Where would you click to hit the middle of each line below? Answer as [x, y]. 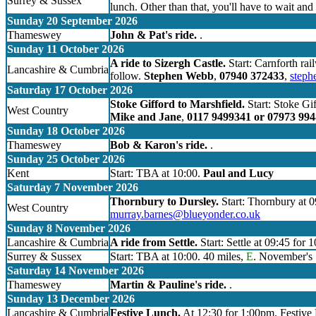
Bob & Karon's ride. [159, 145]
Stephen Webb [179, 76]
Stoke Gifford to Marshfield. [177, 104]
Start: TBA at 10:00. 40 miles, [178, 257]
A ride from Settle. [154, 243]
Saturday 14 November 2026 [75, 271]
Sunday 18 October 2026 [66, 131]
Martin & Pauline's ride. [168, 285]
